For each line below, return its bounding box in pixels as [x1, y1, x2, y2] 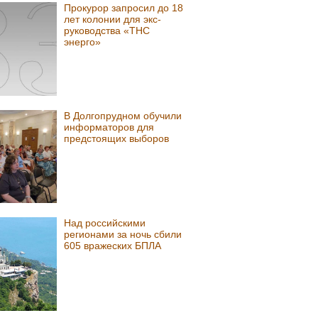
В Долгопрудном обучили [64, 109, 182, 121]
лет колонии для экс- [64, 13, 162, 26]
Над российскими [64, 217, 146, 229]
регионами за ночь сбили [64, 229, 182, 241]
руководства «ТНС [64, 25, 150, 37]
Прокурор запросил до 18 [64, 2, 184, 14]
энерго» [64, 36, 102, 48]
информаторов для [64, 121, 155, 133]
